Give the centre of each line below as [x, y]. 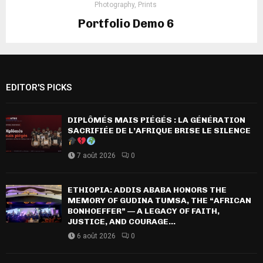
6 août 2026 [96, 236]
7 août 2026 [96, 156]
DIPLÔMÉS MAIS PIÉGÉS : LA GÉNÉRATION [156, 120]
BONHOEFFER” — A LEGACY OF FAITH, [144, 211]
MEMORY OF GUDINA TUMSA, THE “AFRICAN [159, 201]
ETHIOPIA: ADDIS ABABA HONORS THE [147, 190]
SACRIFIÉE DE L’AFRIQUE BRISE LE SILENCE [159, 131]
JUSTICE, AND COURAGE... [122, 222]
